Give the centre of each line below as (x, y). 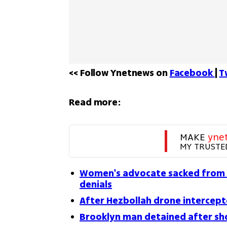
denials (96, 184)
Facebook (192, 73)
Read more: (95, 102)
